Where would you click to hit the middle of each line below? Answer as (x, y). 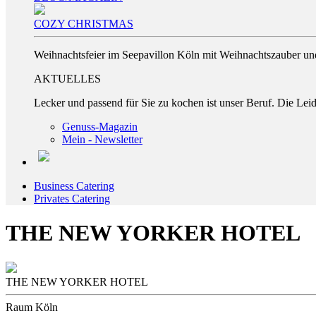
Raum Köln (32, 307)
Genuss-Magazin (100, 127)
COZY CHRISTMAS (84, 24)
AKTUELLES (67, 79)
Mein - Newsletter (102, 139)
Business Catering (74, 186)
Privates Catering (72, 199)
